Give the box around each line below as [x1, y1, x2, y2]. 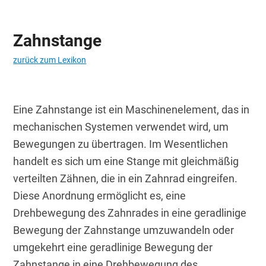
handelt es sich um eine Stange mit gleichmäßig [13, 155, 239, 168]
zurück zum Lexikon [13, 55, 87, 65]
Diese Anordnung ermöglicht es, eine [13, 189, 186, 202]
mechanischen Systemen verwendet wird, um [13, 121, 229, 134]
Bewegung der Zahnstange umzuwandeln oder [13, 224, 235, 237]
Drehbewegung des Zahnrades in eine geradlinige [13, 207, 247, 220]
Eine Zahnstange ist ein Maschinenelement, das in [13, 103, 250, 116]
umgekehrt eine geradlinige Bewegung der [13, 241, 213, 254]
